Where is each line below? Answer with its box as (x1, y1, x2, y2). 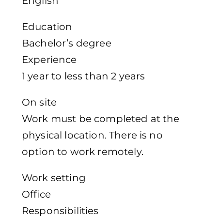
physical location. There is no (22, 129, 163, 141)
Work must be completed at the (22, 113, 180, 125)
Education (22, 21, 73, 33)
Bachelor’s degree (22, 37, 111, 49)
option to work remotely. (22, 146, 143, 158)
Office (22, 188, 51, 201)
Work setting (22, 172, 86, 184)
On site (22, 96, 57, 108)
